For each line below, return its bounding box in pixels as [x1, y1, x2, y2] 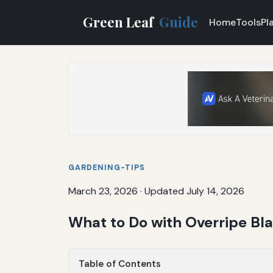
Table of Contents [79, 257, 161, 270]
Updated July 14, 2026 [144, 184, 244, 197]
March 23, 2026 [68, 184, 138, 197]
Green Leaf [83, 12, 157, 31]
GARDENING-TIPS [68, 162, 145, 172]
